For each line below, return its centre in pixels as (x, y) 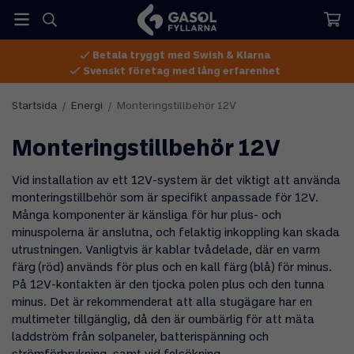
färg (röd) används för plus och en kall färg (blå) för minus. (172, 268)
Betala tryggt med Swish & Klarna (181, 55)
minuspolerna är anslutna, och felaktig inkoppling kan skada (176, 233)
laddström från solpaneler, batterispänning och (140, 338)
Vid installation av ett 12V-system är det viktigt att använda (176, 181)
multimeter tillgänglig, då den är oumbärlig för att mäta (163, 320)
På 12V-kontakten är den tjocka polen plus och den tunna (168, 286)
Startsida (34, 107)
